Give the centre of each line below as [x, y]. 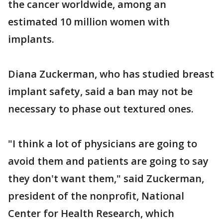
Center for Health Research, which [91, 213]
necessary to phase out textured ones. [101, 109]
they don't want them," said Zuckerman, [106, 178]
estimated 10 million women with [89, 22]
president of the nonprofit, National [96, 196]
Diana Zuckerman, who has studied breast [111, 74]
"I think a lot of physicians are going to [103, 144]
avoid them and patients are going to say [108, 161]
